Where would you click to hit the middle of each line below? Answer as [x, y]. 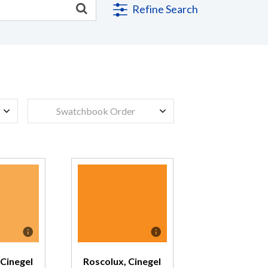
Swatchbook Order [95, 111]
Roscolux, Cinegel [122, 261]
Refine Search [164, 9]
